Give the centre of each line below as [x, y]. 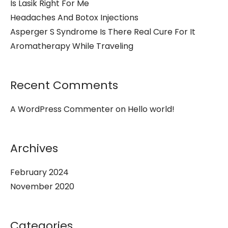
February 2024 [39, 172]
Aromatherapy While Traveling [72, 46]
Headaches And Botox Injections [74, 17]
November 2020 [42, 186]
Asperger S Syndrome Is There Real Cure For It [103, 32]
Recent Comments [64, 85]
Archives [34, 148]
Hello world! [151, 109]
